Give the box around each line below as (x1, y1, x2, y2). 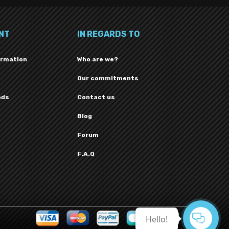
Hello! (146, 214, 168, 225)
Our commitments (77, 75, 139, 82)
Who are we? (77, 56, 118, 63)
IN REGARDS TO (77, 29, 140, 39)
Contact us (77, 94, 115, 101)
